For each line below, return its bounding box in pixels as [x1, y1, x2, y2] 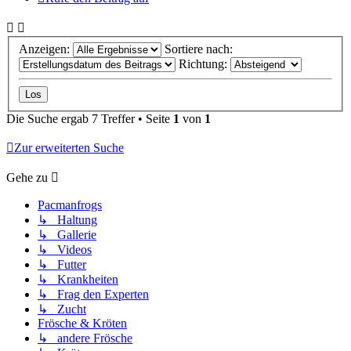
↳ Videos [38, 242, 92, 256]
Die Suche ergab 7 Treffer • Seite [6, 111, 173, 125]
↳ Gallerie [38, 227, 96, 241]
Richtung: [179, 56, 230, 71]
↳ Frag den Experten [38, 287, 149, 301]
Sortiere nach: [165, 42, 236, 56]
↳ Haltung [38, 212, 97, 226]
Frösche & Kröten [38, 316, 127, 330]
